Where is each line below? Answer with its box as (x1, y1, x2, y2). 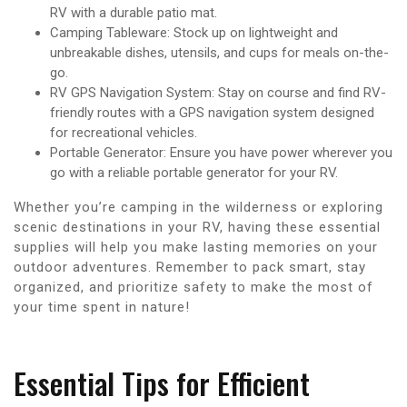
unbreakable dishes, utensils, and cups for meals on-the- (50, 44, 389, 61)
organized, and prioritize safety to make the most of (14, 278, 373, 295)
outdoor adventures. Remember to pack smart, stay (14, 258, 366, 275)
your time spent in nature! (14, 298, 190, 315)
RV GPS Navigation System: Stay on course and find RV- (50, 84, 386, 101)
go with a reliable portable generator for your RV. (50, 164, 338, 181)
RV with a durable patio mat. (50, 4, 217, 21)
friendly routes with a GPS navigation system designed (50, 104, 374, 121)
